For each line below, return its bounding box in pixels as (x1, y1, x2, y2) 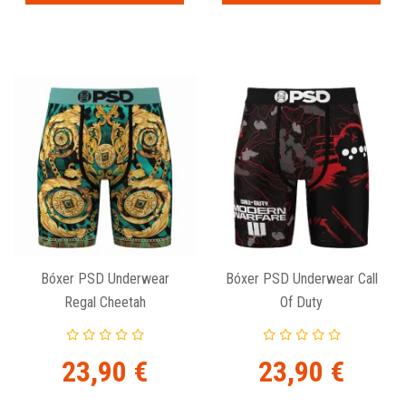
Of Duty (280, 294, 323, 312)
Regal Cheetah (63, 294, 146, 312)
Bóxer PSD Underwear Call (225, 270, 378, 288)
